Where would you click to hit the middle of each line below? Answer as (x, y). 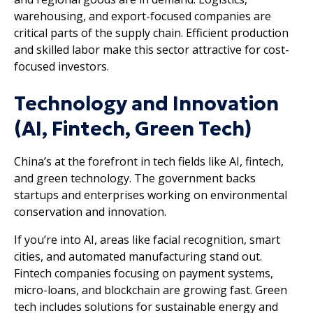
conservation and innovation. (90, 211)
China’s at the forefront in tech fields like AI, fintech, (149, 161)
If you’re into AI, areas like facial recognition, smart (147, 239)
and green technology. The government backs (135, 178)
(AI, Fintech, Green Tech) (133, 129)
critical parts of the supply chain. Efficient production (151, 32)
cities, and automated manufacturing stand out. (138, 256)
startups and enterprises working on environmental (151, 195)
